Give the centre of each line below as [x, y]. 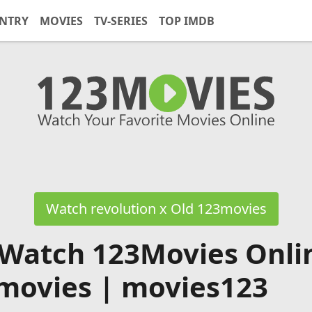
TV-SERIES [121, 21]
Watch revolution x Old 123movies [156, 209]
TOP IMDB [187, 21]
